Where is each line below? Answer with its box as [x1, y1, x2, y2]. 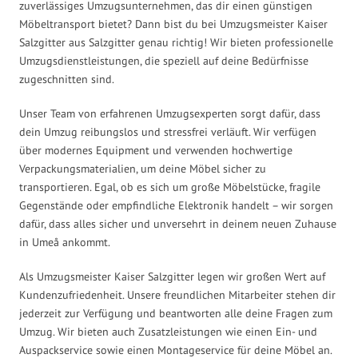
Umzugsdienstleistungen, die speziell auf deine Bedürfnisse [19, 53, 308, 68]
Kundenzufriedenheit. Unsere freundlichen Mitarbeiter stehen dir [19, 287, 336, 302]
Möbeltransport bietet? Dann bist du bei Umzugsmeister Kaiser [19, 16, 328, 31]
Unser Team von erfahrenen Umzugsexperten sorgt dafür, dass [19, 105, 320, 121]
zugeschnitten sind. [19, 71, 114, 86]
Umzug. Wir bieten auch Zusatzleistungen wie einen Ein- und [19, 324, 317, 339]
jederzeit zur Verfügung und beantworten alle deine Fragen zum [19, 305, 332, 320]
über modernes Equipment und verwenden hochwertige [19, 142, 292, 157]
